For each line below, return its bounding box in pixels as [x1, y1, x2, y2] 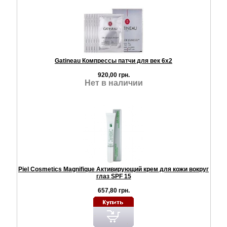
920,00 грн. [97, 71, 130, 79]
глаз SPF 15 [96, 172, 131, 180]
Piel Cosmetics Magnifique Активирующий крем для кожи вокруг [18, 165, 209, 173]
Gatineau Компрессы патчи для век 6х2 [55, 57, 172, 64]
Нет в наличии [84, 78, 143, 87]
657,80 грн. [97, 186, 130, 194]
